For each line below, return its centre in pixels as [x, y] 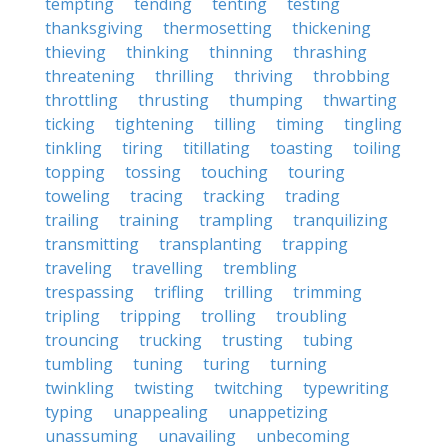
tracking [234, 196]
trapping [315, 244]
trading [312, 196]
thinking [157, 52]
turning [298, 364]
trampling [236, 220]
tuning [158, 364]
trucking [170, 340]
